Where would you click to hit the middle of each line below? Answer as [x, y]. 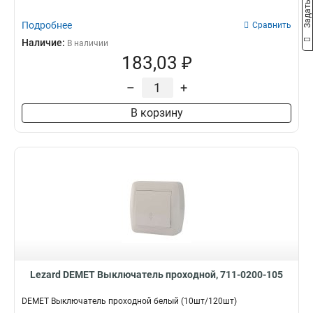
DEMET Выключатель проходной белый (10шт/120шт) [129, 301]
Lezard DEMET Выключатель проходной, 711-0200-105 [156, 275]
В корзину [156, 113]
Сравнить [272, 25]
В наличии [88, 43]
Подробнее [47, 25]
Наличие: [44, 43]
